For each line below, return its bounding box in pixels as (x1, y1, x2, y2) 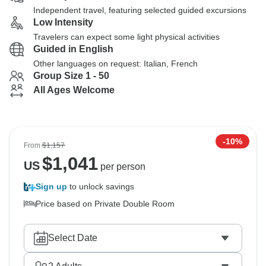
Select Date (48, 233, 97, 243)
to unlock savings (67, 182, 134, 191)
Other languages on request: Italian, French (33, 59, 198, 68)
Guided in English (33, 44, 113, 54)
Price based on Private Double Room (36, 199, 175, 208)
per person (97, 161, 145, 172)
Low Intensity (33, 17, 93, 27)
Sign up (36, 182, 67, 191)
